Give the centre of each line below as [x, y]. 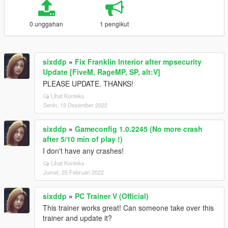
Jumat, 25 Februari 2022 [74, 172]
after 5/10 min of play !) [83, 139]
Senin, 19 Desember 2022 [75, 105]
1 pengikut [115, 24]
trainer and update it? [77, 218]
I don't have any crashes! [83, 151]
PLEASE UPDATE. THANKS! [88, 83]
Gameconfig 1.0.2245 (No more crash [139, 129]
